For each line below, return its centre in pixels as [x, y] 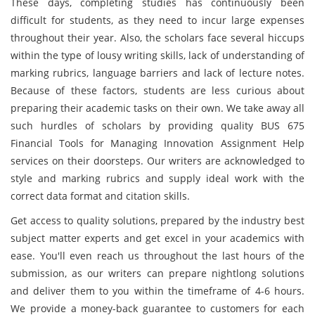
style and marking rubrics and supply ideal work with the [157, 178]
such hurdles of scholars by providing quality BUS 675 [157, 126]
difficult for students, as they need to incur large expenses [157, 20]
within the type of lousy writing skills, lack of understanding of [157, 55]
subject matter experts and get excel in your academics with [157, 238]
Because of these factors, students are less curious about [157, 90]
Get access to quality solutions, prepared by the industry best [157, 220]
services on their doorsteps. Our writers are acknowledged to [157, 161]
